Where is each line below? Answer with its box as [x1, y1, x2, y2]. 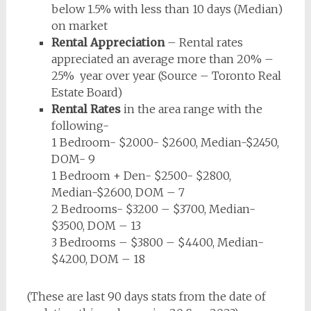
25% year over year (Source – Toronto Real [51, 69, 281, 83]
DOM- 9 [51, 152, 95, 166]
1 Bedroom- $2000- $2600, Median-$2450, [51, 135, 279, 149]
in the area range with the [120, 102, 262, 116]
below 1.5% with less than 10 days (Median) [51, 2, 283, 16]
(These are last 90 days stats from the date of [26, 289, 266, 303]
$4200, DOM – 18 [51, 252, 145, 266]
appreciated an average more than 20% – [51, 52, 274, 66]
